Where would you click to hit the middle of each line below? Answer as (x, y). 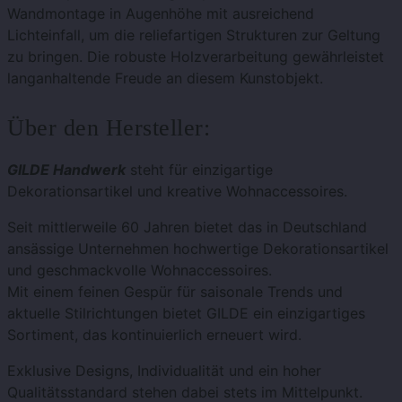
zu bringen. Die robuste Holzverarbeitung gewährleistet (196, 57)
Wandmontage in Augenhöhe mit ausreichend (161, 14)
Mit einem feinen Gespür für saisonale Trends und (175, 292)
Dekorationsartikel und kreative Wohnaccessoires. (177, 192)
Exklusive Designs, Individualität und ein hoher (164, 371)
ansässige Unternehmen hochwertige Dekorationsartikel (198, 249)
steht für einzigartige (201, 170)
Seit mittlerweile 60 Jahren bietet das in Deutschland (187, 227)
